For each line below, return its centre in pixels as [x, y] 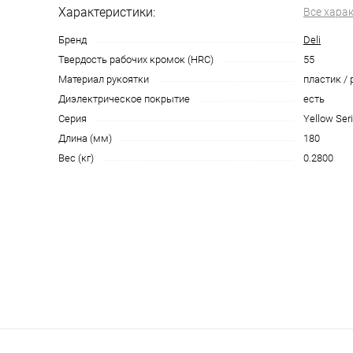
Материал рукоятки [104, 79]
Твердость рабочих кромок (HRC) [136, 59]
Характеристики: [107, 12]
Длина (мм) [85, 138]
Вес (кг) [76, 158]
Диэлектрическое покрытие [124, 99]
